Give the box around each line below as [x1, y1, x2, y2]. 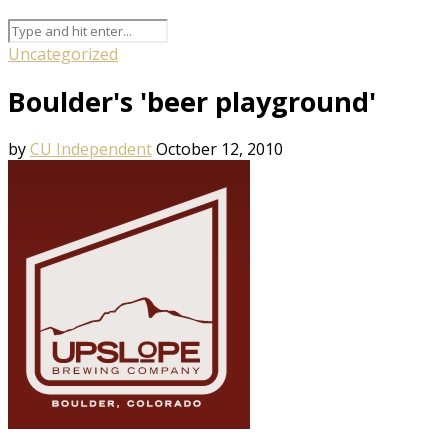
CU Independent [30, 137, 152, 160]
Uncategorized [8, 42, 118, 65]
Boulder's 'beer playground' [8, 82, 376, 120]
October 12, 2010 [156, 137, 283, 160]
